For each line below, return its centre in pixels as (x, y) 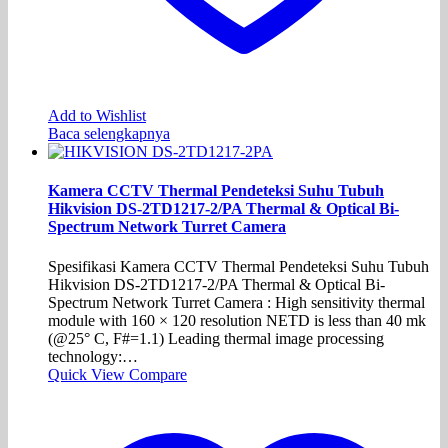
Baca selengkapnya (109, 134)
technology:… (93, 356)
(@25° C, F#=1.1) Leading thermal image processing (216, 338)
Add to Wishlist (97, 116)
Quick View (88, 374)
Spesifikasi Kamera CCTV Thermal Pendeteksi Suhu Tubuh (238, 266)
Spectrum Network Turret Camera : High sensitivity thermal (236, 302)
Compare (158, 374)
